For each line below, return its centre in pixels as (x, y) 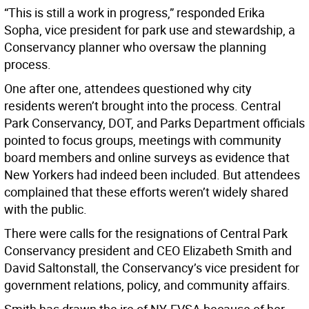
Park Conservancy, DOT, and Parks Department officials (154, 123)
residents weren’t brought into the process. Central (142, 106)
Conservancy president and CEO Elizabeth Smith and (148, 251)
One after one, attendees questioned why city (128, 89)
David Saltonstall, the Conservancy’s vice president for (152, 268)
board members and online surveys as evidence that (147, 158)
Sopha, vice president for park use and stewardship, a (150, 30)
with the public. (46, 209)
